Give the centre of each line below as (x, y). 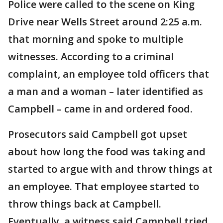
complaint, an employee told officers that (109, 74)
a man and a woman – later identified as (106, 92)
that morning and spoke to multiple (96, 39)
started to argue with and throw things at (110, 169)
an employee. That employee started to (104, 187)
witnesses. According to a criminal (91, 57)
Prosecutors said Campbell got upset (98, 134)
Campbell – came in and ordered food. (102, 109)
